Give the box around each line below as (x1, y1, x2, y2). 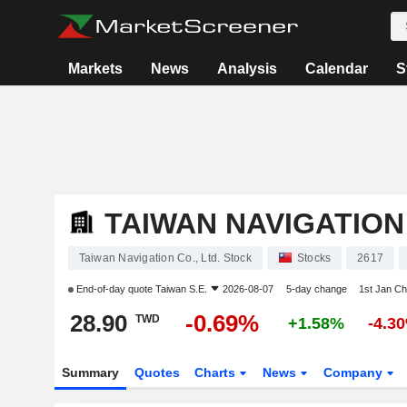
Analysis (216, 61, 277, 76)
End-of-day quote (73, 283, 155, 294)
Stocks (296, 252, 332, 264)
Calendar (304, 61, 368, 76)
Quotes (134, 365, 180, 380)
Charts (194, 365, 240, 380)
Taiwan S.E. (154, 283, 207, 294)
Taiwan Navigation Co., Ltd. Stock (78, 252, 252, 264)
